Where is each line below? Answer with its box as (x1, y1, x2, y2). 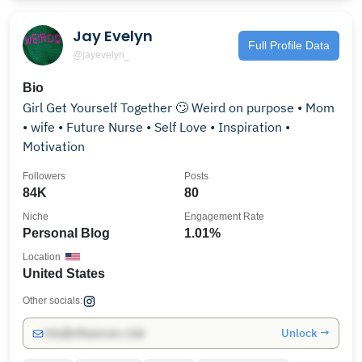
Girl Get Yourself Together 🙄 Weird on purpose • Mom (23, 99, 335, 116)
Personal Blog (23, 226, 110, 240)
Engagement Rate (184, 211, 264, 222)
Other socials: (23, 295, 82, 306)
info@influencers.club (44, 327, 145, 339)
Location (23, 251, 61, 263)
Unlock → (281, 326, 330, 340)
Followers (23, 170, 65, 182)
